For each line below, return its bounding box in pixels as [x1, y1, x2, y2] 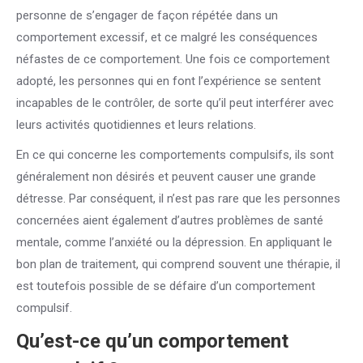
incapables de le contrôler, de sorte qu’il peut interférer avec [16, 96, 334, 110]
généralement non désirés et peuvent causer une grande [16, 169, 316, 184]
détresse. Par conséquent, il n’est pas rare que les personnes [16, 191, 340, 206]
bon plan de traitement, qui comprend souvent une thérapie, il [16, 257, 340, 271]
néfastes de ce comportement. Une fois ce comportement [16, 52, 330, 66]
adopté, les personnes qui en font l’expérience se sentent [16, 74, 321, 88]
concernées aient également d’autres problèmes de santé [16, 213, 323, 228]
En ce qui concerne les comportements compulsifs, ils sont [16, 147, 334, 162]
